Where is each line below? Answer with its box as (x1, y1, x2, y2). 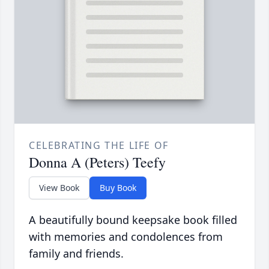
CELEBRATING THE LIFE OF (29, 139, 169, 153)
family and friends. (29, 246, 124, 261)
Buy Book (100, 182, 136, 194)
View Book (39, 182, 79, 194)
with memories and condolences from (29, 229, 223, 244)
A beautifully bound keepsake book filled (29, 213, 237, 228)
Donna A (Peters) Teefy (29, 153, 166, 172)
